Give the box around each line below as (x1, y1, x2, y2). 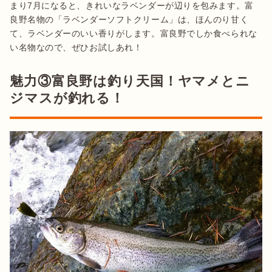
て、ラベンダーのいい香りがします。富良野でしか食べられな (10, 29, 257, 39)
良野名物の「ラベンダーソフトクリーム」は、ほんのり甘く (10, 15, 249, 25)
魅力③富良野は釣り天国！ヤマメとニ (10, 73, 250, 89)
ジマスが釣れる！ (10, 90, 125, 106)
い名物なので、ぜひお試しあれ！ (10, 42, 143, 53)
